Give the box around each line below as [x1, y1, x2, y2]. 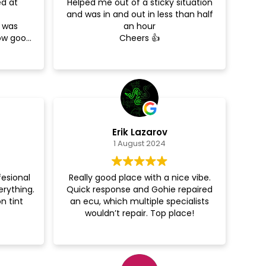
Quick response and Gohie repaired [66, 183, 213, 196]
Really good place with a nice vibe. [68, 172, 211, 184]
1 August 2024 [113, 138, 166, 150]
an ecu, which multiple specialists [70, 195, 209, 208]
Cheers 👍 [119, 32, 160, 44]
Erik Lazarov [112, 126, 167, 139]
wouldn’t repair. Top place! [85, 207, 194, 220]
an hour [123, 20, 156, 32]
